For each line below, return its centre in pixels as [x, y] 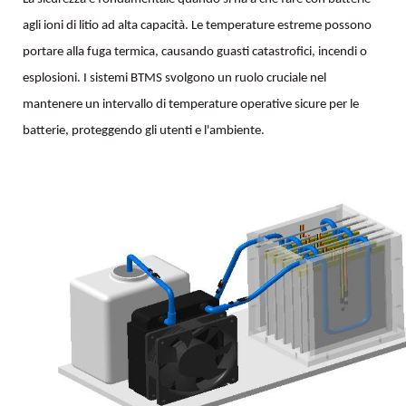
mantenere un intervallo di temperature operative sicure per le [191, 105]
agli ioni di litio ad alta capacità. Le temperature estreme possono [197, 26]
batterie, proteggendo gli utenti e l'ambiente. [144, 131]
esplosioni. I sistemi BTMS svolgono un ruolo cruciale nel [174, 79]
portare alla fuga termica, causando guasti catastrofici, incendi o [195, 53]
